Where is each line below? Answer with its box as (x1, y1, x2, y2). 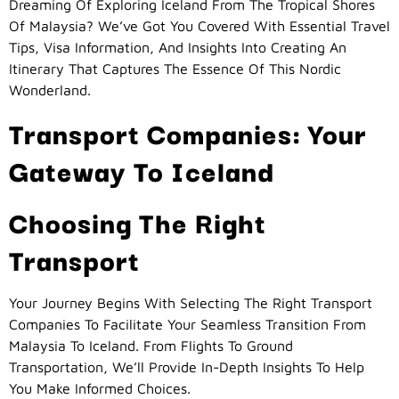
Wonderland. (9, 82, 91, 99)
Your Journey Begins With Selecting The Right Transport (9, 294, 372, 311)
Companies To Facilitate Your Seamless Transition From (9, 315, 366, 332)
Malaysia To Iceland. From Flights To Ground (9, 337, 293, 354)
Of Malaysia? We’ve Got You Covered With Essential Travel (9, 18, 390, 35)
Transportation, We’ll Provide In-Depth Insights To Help (9, 358, 364, 375)
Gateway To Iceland (9, 148, 274, 191)
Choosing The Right (9, 199, 266, 242)
